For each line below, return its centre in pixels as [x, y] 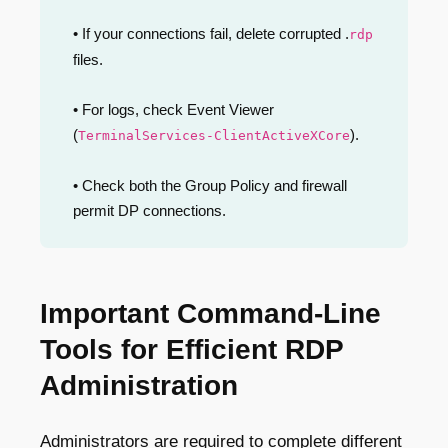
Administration [139, 385]
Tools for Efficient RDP [191, 349]
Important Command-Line [210, 313]
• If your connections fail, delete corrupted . [211, 33]
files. [88, 59]
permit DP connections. [149, 210]
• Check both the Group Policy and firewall [210, 185]
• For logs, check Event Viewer [173, 109]
